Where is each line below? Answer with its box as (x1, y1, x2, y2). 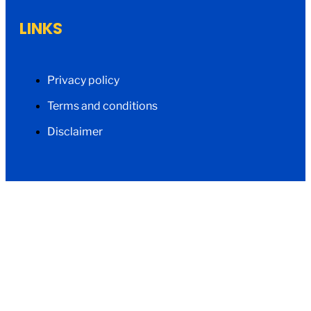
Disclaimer (47, 125, 103, 139)
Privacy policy (47, 74, 119, 87)
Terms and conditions (47, 99, 158, 113)
